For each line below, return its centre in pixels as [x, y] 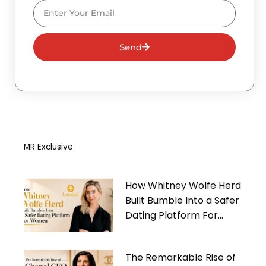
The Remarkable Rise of [181, 257]
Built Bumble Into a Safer [183, 201]
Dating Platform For [172, 216]
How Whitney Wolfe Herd [183, 186]
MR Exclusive [48, 147]
